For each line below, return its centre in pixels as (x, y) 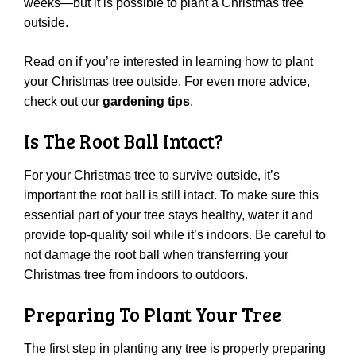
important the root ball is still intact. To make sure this (171, 195)
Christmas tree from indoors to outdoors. (136, 274)
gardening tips (146, 101)
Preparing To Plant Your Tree (153, 314)
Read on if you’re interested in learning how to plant (168, 61)
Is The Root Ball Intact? (124, 141)
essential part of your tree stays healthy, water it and (168, 215)
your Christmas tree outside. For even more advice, (167, 81)
